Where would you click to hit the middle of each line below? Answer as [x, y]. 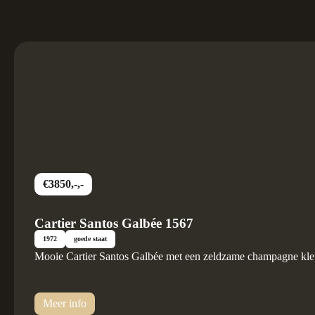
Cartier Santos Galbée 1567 [114, 224]
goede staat [90, 239]
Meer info [65, 303]
